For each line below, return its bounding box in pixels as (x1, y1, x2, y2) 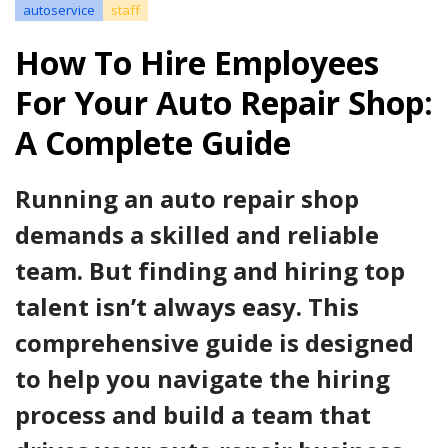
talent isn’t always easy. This (15, 290, 359, 323)
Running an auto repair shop (15, 182, 359, 215)
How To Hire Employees (15, 41, 379, 84)
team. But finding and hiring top (15, 254, 405, 287)
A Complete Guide (15, 121, 291, 164)
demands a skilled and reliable (15, 218, 379, 251)
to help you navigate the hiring (15, 362, 390, 395)
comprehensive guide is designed (15, 326, 414, 359)
